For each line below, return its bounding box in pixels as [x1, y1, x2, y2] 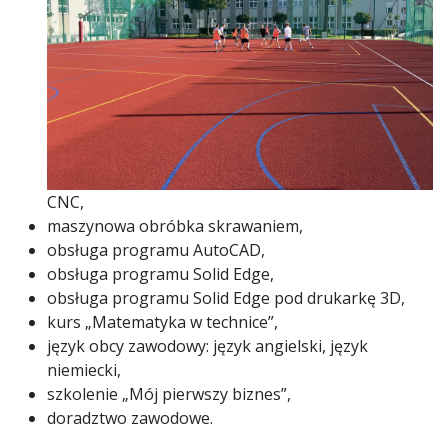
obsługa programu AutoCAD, [47, 238, 265, 261]
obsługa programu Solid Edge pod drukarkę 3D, [47, 286, 405, 309]
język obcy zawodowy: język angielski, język [47, 334, 368, 357]
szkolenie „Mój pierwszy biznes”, [47, 382, 291, 405]
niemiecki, [47, 358, 121, 381]
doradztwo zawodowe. [47, 406, 213, 429]
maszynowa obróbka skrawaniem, [47, 214, 303, 237]
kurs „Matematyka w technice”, [47, 310, 278, 333]
